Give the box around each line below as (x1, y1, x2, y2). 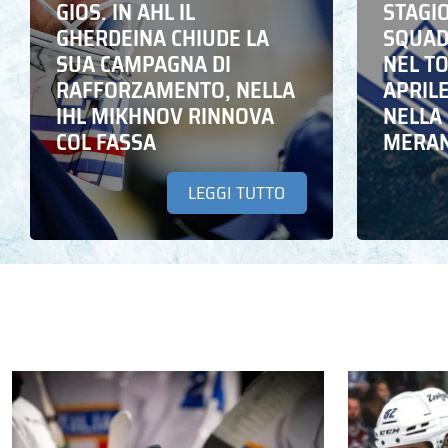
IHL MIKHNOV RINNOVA (56, 98, 274, 134)
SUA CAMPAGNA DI (56, 46, 231, 82)
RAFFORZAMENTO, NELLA (56, 72, 295, 108)
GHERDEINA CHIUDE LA (56, 20, 269, 56)
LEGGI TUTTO (188, 178, 286, 207)
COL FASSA (56, 124, 156, 160)
